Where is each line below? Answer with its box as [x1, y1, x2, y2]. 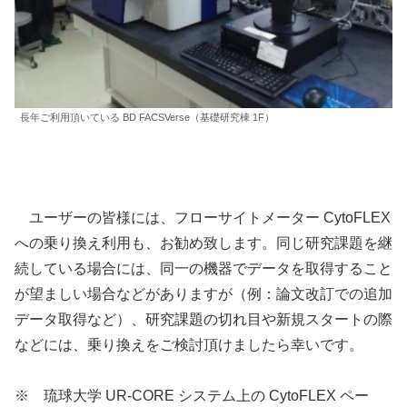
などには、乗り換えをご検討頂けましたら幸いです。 [15, 336, 363, 352]
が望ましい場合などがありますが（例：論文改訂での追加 [15, 285, 392, 302]
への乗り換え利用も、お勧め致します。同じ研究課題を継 [15, 234, 392, 251]
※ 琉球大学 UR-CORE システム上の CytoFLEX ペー [15, 387, 369, 403]
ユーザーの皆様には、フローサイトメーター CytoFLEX [15, 209, 391, 225]
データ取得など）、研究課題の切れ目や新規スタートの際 [15, 311, 392, 327]
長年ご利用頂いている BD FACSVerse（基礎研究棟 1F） [20, 112, 274, 124]
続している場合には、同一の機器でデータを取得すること [15, 260, 392, 276]
